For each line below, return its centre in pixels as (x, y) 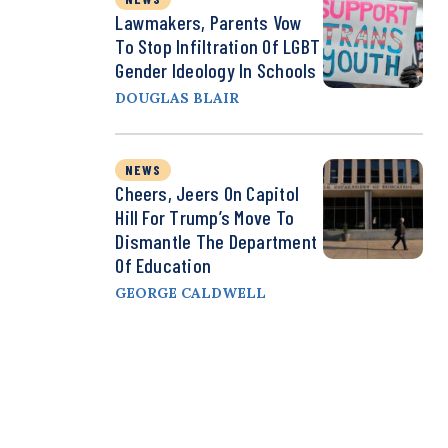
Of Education (163, 265)
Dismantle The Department (216, 241)
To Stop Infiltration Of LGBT (217, 46)
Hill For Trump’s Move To (205, 217)
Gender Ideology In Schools (216, 70)
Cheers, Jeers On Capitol (207, 193)
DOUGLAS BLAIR (177, 98)
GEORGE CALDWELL (191, 293)
